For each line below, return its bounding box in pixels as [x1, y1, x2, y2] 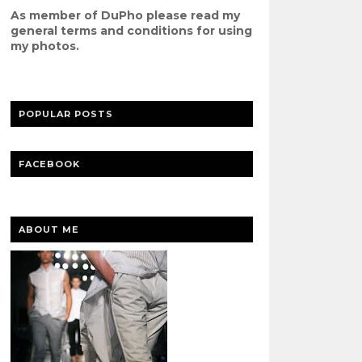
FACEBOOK [18, 158, 80, 170]
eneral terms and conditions [18, 23, 193, 38]
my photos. [10, 39, 79, 53]
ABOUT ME [18, 224, 79, 235]
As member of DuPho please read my [10, 8, 240, 23]
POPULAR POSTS [18, 108, 113, 120]
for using [192, 23, 252, 38]
